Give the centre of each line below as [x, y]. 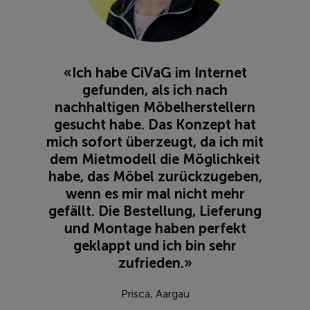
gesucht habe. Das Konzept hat [155, 125]
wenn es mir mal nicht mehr [155, 194]
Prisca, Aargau [155, 294]
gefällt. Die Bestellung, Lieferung [155, 211]
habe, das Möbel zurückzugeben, [155, 176]
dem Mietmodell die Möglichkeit [155, 159]
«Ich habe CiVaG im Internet [155, 73]
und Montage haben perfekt [155, 228]
